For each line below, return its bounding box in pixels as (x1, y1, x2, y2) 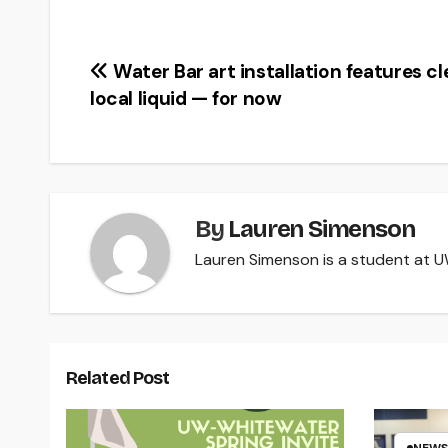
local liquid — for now (90, 85, 282, 111)
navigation (89, 99, 239, 139)
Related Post (66, 366, 170, 389)
